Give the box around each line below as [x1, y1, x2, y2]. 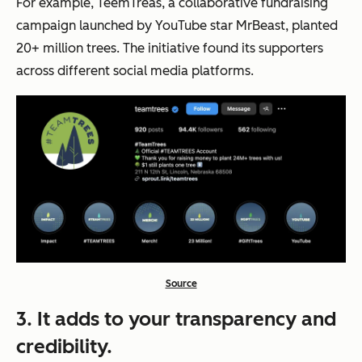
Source [165, 278, 197, 290]
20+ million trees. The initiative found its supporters [16, 40, 323, 57]
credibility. [16, 335, 112, 359]
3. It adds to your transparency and [16, 307, 336, 331]
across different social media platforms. [16, 63, 254, 79]
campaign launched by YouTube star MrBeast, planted [16, 18, 338, 34]
